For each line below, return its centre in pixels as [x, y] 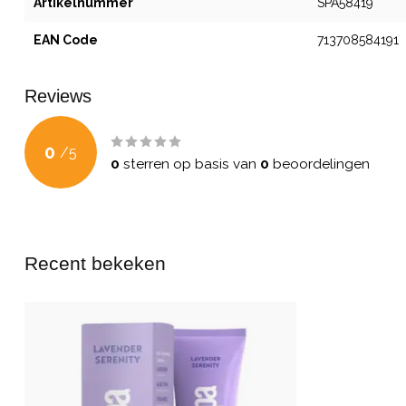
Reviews [58, 97]
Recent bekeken [95, 264]
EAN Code [66, 40]
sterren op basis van [190, 164]
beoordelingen [319, 164]
